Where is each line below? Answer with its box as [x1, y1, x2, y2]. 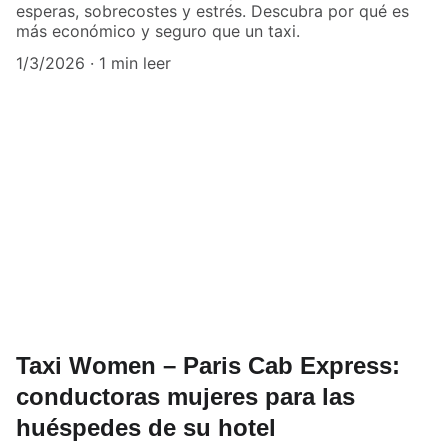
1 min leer [99, 52, 171, 73]
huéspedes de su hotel [16, 414, 276, 442]
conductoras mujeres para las [16, 383, 355, 411]
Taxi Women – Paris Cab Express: [16, 352, 400, 380]
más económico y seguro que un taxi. [16, 20, 300, 41]
